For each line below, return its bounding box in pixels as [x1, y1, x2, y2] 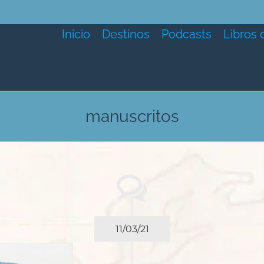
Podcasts [161, 27, 212, 41]
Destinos [101, 27, 150, 41]
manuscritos [85, 107, 179, 126]
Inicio [61, 27, 90, 41]
